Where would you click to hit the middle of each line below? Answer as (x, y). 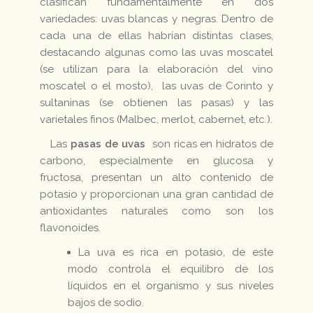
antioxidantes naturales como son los (156, 211)
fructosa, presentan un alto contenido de (156, 177)
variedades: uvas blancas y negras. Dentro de (156, 19)
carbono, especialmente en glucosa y (156, 160)
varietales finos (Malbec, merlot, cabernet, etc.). (156, 119)
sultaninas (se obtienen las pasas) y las (156, 102)
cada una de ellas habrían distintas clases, (156, 35)
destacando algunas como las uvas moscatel (156, 52)
